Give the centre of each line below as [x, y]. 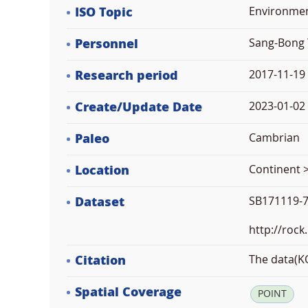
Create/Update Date [139, 107]
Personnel [107, 44]
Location [102, 170]
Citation [100, 261]
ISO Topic [104, 12]
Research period [126, 76]
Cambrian [274, 138]
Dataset [100, 202]
